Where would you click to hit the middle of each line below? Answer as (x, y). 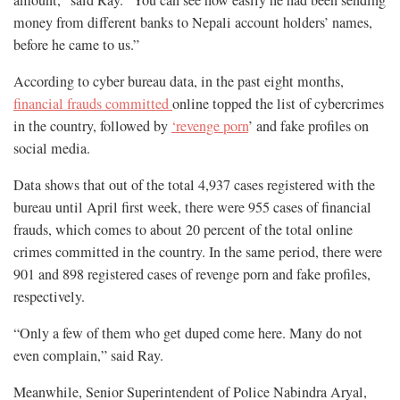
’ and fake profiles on (308, 126)
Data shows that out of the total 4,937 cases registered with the (194, 185)
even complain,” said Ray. (88, 356)
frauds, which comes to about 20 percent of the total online (183, 230)
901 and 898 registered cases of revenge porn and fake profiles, (192, 275)
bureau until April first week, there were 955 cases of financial (192, 208)
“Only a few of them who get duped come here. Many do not (188, 333)
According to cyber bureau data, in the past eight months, (179, 82)
